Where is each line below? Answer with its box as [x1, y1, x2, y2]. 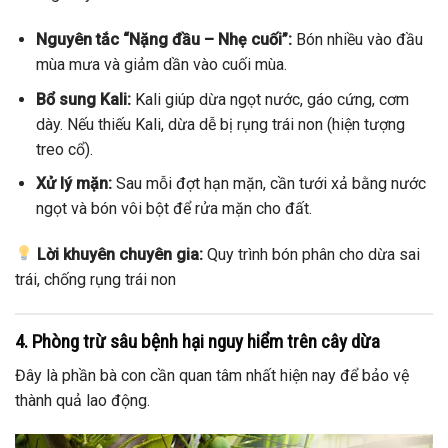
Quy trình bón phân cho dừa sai [203, 244, 421, 264]
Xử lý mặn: [35, 174, 112, 194]
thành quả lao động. [15, 391, 150, 411]
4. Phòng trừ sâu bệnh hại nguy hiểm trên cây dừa [15, 329, 380, 353]
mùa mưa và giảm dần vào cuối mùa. [35, 54, 287, 74]
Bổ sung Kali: [35, 89, 131, 109]
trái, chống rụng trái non [15, 269, 176, 289]
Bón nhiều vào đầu [291, 29, 423, 49]
